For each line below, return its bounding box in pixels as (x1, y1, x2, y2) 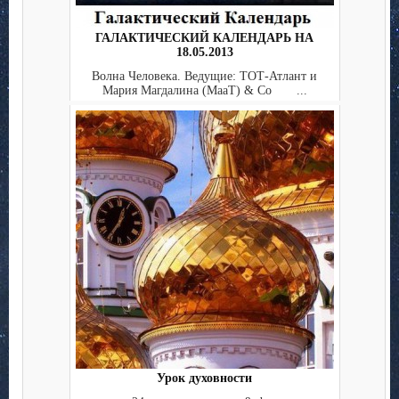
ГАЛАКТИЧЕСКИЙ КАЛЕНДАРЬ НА (95, 31, 313, 45)
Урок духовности (157, 371, 252, 386)
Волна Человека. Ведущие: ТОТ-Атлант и (92, 69, 317, 83)
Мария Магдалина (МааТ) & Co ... (102, 83, 307, 97)
